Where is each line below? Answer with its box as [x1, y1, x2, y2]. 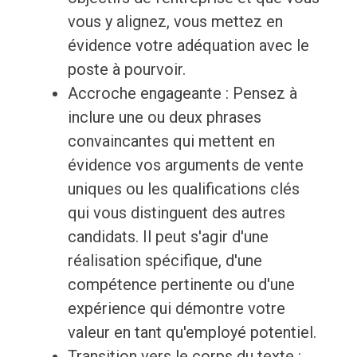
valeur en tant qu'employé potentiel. [67, 323, 316, 343]
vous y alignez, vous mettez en [67, 12, 283, 32]
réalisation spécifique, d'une [67, 251, 262, 271]
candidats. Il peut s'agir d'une [67, 227, 269, 247]
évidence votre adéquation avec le [67, 36, 309, 56]
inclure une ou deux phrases [67, 108, 261, 127]
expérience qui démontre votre [67, 299, 285, 319]
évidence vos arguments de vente [67, 155, 304, 175]
